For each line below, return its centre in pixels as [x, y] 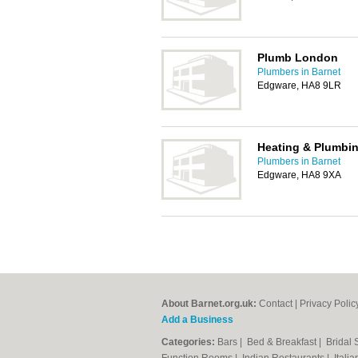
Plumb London [298, 58]
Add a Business [197, 320]
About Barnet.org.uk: [209, 304]
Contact [276, 304]
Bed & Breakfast [283, 342]
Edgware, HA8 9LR [299, 86]
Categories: [188, 342]
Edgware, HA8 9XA [299, 175]
